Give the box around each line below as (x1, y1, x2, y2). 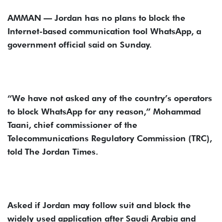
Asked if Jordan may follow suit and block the (7, 200, 191, 210)
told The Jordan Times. (7, 146, 98, 157)
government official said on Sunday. (7, 39, 152, 50)
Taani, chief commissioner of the (7, 119, 137, 130)
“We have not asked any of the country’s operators (7, 93, 212, 103)
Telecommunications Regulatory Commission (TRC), (7, 133, 212, 143)
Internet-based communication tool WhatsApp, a (7, 26, 201, 36)
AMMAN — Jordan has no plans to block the (7, 12, 185, 23)
